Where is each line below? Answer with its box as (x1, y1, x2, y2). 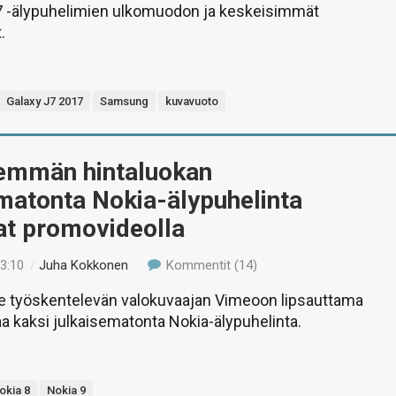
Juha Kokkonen (39, 257, 129, 273)
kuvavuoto (165, 95, 219, 108)
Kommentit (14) (162, 257, 257, 273)
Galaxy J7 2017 (6, 95, 84, 108)
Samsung (100, 95, 149, 108)
